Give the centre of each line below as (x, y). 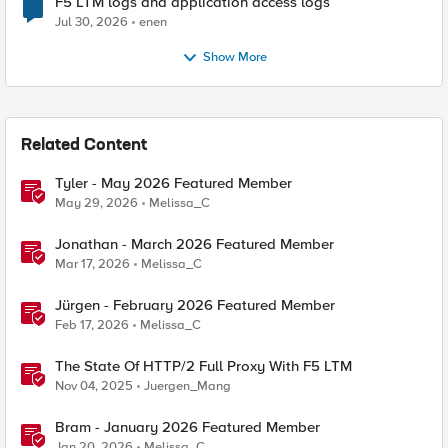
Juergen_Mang (187, 386)
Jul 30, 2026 (91, 22)
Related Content (84, 146)
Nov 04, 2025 (94, 386)
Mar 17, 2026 (92, 264)
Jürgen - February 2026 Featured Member (195, 305)
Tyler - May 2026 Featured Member (173, 183)
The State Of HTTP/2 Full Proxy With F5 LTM (203, 366)
